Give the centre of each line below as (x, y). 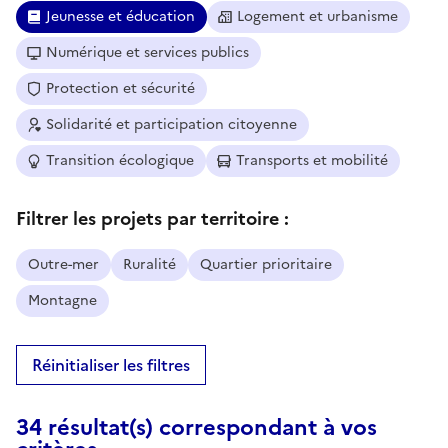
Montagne (62, 300)
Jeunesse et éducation (120, 16)
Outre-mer (63, 264)
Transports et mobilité (312, 160)
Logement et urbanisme (317, 16)
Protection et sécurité (120, 88)
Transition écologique (120, 160)
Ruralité (149, 264)
